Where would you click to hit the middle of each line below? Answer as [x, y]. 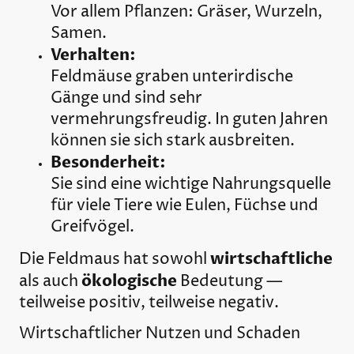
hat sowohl [165, 259]
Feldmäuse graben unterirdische [172, 77]
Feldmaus [84, 259]
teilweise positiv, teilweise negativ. [149, 303]
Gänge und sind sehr [126, 99]
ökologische [129, 281]
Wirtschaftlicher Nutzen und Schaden [160, 333]
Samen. [79, 34]
